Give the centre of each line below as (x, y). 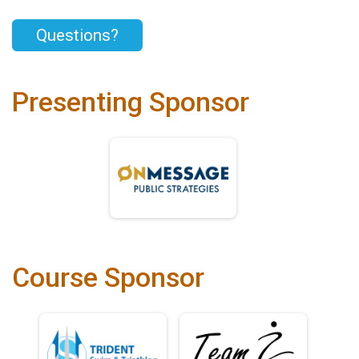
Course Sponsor (108, 277)
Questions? (77, 36)
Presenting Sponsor (131, 102)
